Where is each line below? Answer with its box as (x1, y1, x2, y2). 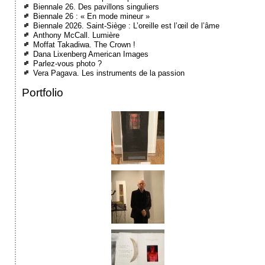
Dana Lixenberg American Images (33, 50, 149, 59)
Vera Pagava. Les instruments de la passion (33, 69, 185, 78)
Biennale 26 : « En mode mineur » (33, 12, 150, 21)
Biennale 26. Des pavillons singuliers (33, 2, 160, 12)
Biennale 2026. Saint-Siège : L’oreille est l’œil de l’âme (33, 21, 220, 31)
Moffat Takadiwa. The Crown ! (33, 40, 136, 50)
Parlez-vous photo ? (33, 59, 102, 69)
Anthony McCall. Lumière (33, 31, 120, 40)
